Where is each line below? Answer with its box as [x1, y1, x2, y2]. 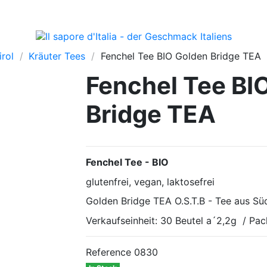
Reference [86, 246, 131, 259]
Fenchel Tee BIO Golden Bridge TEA [100, 50, 261, 62]
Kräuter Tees [29, 50, 86, 62]
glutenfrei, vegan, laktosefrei [86, 175, 215, 188]
